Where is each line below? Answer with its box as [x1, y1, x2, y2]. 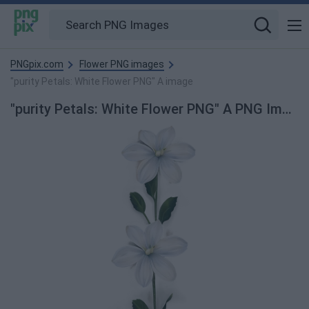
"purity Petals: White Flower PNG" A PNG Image [282, 101, 292, 117]
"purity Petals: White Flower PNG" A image [10, 76, 193, 87]
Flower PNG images [79, 59, 164, 70]
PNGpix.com [10, 59, 63, 70]
